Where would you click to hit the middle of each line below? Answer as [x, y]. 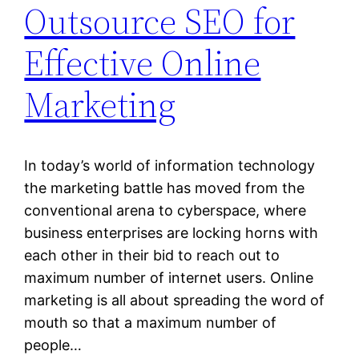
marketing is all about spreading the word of [175, 301]
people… [53, 345]
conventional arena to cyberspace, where [165, 211]
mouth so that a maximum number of [151, 323]
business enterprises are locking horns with [171, 233]
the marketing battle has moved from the [165, 188]
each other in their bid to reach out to [152, 256]
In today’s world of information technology [170, 166]
